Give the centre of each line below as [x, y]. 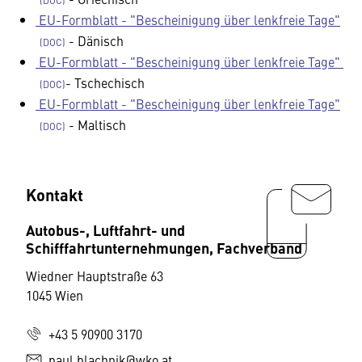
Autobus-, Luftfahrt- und [105, 229]
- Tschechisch [105, 82]
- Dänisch [95, 40]
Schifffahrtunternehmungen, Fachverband [164, 247]
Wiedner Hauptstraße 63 [95, 276]
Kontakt [55, 194]
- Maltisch [96, 124]
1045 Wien [55, 295]
